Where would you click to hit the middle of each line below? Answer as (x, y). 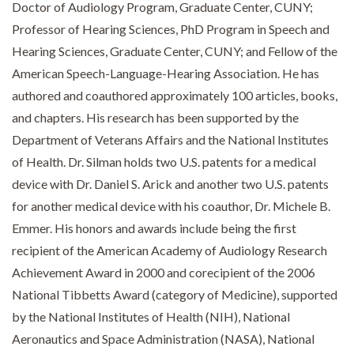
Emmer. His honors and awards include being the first (154, 228)
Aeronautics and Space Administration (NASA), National (163, 339)
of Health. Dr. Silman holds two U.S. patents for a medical (164, 162)
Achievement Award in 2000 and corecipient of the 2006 (164, 273)
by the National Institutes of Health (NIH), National (151, 317)
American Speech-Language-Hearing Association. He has (166, 73)
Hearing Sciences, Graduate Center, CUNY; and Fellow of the (175, 51)
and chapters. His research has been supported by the (155, 118)
